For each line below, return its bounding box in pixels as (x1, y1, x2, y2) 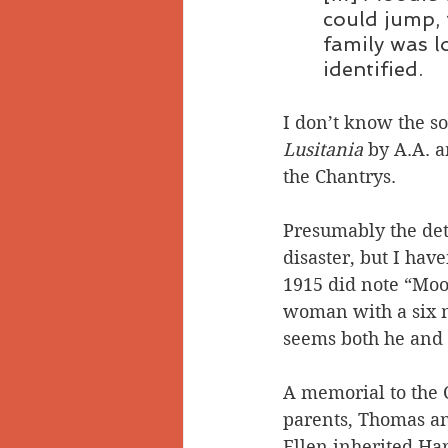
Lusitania (283, 138, 363, 160)
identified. (323, 56, 423, 81)
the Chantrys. (283, 165, 396, 187)
